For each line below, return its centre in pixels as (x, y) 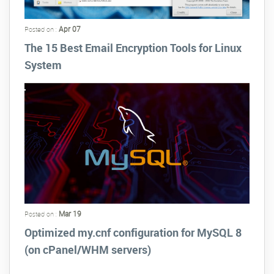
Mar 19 (70, 213)
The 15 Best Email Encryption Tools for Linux (133, 47)
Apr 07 (70, 28)
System (43, 65)
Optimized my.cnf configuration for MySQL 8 (133, 232)
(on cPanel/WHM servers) (88, 249)
